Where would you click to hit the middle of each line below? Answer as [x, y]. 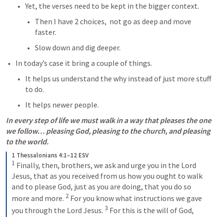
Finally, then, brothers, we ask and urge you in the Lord [106, 165]
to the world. [27, 141]
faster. [46, 32]
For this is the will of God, [151, 210]
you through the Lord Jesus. [58, 210]
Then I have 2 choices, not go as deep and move [113, 21]
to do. [35, 89]
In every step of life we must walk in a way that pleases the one [108, 120]
